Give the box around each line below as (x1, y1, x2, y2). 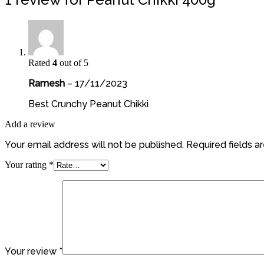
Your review (5, 245, 59, 257)
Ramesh (28, 77, 67, 89)
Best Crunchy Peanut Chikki (28, 98, 148, 110)
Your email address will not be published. (5, 138, 184, 150)
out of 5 (57, 57, 88, 68)
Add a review (5, 118, 55, 129)
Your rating (5, 159, 49, 170)
